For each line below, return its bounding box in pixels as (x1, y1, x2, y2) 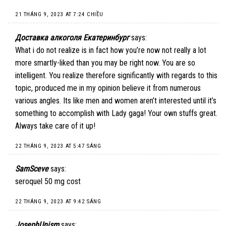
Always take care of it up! (15, 121, 95, 131)
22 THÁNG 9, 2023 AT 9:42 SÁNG (15, 198, 101, 205)
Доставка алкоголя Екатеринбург (15, 32, 129, 42)
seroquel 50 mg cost (15, 177, 81, 187)
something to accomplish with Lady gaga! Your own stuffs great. (15, 108, 217, 118)
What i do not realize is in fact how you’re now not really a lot (15, 45, 206, 55)
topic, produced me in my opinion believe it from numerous (15, 83, 201, 93)
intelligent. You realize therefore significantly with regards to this (15, 70, 217, 80)
